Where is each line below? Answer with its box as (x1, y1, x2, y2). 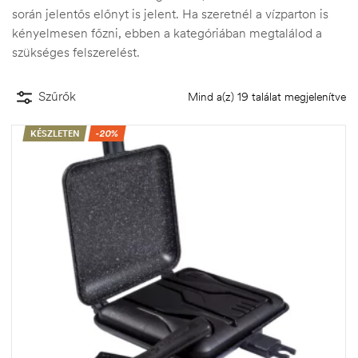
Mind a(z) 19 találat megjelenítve (188, 89, 346, 104)
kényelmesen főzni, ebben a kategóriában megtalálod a (12, 25, 322, 41)
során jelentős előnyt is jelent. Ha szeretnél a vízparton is (12, 6, 328, 22)
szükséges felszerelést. (12, 44, 140, 60)
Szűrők (38, 88, 76, 105)
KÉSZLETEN (30, 128, 79, 139)
